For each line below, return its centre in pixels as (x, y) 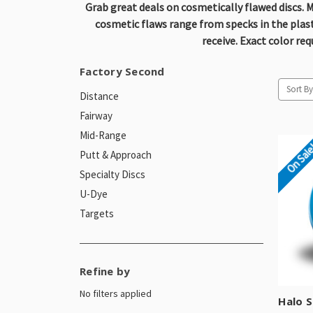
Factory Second (122, 71)
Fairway (96, 115)
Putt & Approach (116, 154)
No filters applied (116, 293)
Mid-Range (103, 135)
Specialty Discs (112, 174)
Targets (97, 213)
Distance (99, 96)
